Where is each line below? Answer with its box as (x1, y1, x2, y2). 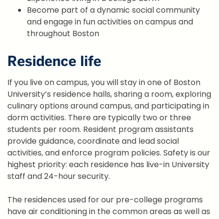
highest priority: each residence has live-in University (7, 159, 209, 171)
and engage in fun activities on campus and (27, 16, 193, 27)
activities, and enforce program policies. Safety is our (7, 147, 210, 159)
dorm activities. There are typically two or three (7, 112, 191, 124)
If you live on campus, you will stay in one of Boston (7, 77, 200, 88)
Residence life (7, 52, 101, 70)
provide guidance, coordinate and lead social (7, 135, 179, 147)
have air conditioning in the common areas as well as (7, 206, 210, 218)
